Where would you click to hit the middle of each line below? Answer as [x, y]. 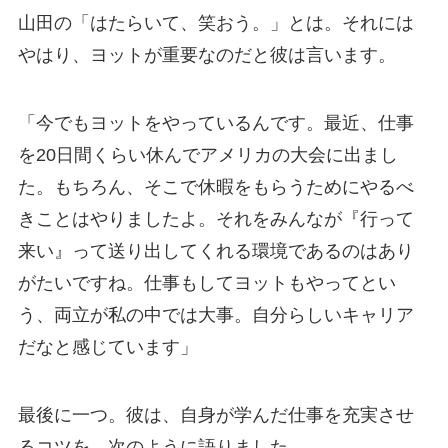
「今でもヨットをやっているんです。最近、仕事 [215, 123]
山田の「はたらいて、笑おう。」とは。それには [215, 23]
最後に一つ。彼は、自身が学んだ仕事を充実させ [215, 415]
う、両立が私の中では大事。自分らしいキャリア [215, 315]
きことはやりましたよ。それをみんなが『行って [215, 219]
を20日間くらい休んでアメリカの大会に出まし [207, 155]
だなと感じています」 [107, 347]
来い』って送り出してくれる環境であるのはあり [215, 251]
